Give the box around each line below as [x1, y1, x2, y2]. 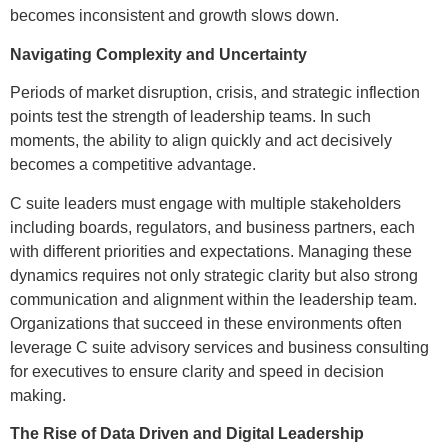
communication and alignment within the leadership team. [10, 290, 417, 308]
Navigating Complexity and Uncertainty [10, 45, 307, 63]
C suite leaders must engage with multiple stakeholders [10, 194, 401, 212]
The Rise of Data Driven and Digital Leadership [10, 424, 364, 442]
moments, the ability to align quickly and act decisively [10, 132, 392, 150]
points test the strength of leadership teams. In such [10, 108, 371, 126]
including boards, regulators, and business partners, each [10, 218, 415, 236]
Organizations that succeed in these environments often [10, 314, 402, 332]
